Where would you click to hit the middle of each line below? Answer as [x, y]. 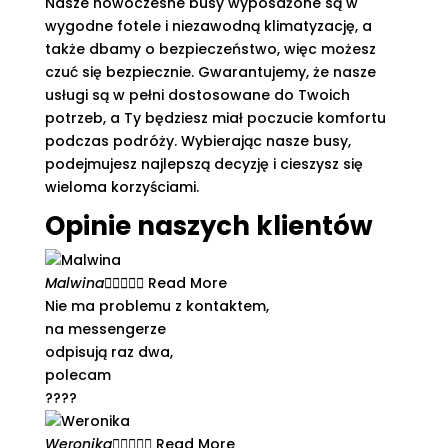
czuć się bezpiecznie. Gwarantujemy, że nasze [210, 72]
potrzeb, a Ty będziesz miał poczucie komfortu [215, 118]
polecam [77, 375]
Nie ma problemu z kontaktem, [156, 306]
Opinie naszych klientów [208, 226]
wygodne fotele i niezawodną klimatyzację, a [208, 26]
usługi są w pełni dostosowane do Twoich [197, 95]
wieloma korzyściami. [121, 187]
